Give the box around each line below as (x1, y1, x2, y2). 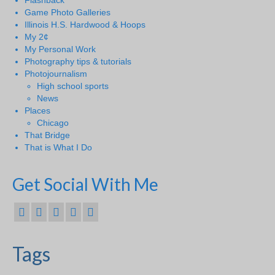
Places (25, 106, 50, 115)
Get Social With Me (12, 174, 158, 195)
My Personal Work (25, 44, 96, 54)
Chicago (37, 118, 69, 128)
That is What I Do (25, 142, 92, 152)
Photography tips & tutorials (25, 56, 131, 66)
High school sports (37, 81, 109, 91)
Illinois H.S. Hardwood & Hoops (25, 20, 145, 29)
